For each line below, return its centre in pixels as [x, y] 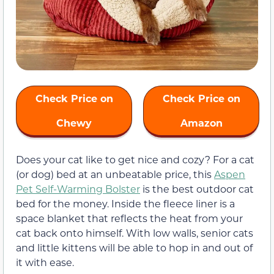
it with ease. [45, 262]
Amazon [201, 123]
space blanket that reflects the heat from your [129, 218]
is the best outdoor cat [197, 189]
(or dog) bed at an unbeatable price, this [115, 174]
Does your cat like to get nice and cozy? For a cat [135, 159]
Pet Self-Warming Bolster [78, 189]
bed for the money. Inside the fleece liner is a [125, 203]
